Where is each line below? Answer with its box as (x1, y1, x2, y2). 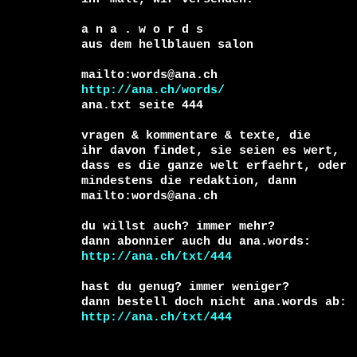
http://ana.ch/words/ (81, 83, 225, 96)
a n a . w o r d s (81, 22, 203, 36)
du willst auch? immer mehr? (81, 219, 275, 233)
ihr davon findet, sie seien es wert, (81, 143, 347, 157)
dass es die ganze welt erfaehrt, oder (81, 159, 354, 172)
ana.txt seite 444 (81, 98, 203, 112)
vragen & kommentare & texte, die (81, 128, 311, 142)
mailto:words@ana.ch (81, 189, 218, 202)
